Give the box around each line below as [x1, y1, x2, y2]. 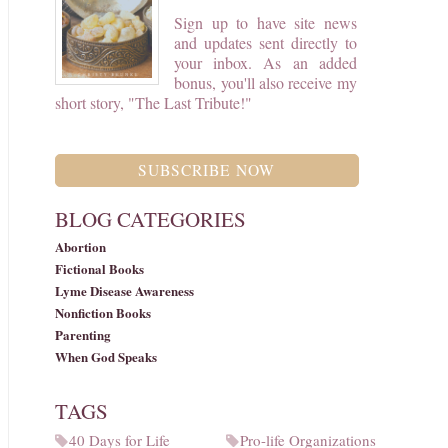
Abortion [54, 236, 106, 256]
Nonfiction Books [54, 302, 151, 322]
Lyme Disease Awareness [54, 280, 194, 300]
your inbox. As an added [174, 51, 357, 73]
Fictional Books [54, 258, 144, 278]
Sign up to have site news [174, 11, 357, 33]
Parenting [54, 324, 111, 344]
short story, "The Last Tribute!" [54, 91, 252, 113]
